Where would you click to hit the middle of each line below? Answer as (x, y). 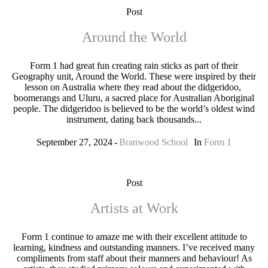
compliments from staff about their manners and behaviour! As (134, 258)
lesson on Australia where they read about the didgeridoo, (134, 87)
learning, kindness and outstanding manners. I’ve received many (134, 247)
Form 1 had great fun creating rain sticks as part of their (134, 66)
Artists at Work (134, 208)
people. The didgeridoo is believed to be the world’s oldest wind (134, 109)
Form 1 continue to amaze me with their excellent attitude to (134, 237)
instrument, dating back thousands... (134, 119)
